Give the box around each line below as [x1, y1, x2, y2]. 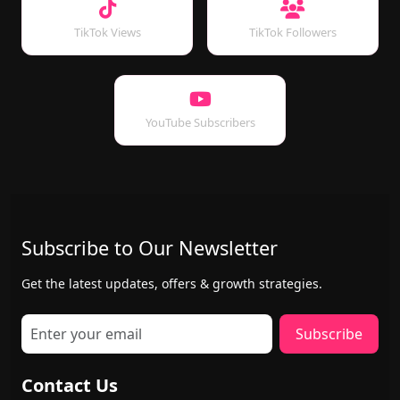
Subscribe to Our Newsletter [21, 235, 278, 261]
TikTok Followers [249, 24, 337, 40]
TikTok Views [73, 24, 141, 40]
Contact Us [21, 373, 118, 397]
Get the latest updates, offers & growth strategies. [21, 275, 322, 292]
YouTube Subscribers [145, 114, 255, 130]
